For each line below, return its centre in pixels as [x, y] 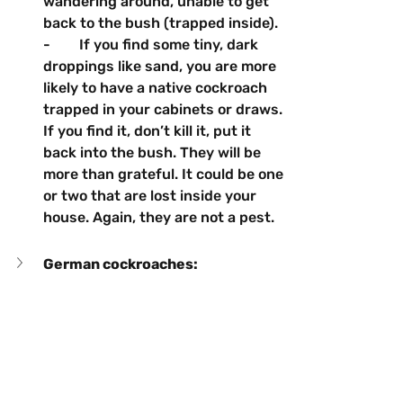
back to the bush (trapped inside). [161, 22]
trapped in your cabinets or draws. [165, 109]
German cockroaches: [210, 264]
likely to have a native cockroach [157, 87]
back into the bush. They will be [154, 152]
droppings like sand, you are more [161, 66]
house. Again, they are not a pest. [159, 217]
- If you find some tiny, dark [152, 44]
